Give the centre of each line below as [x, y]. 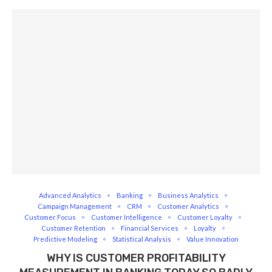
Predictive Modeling [65, 239]
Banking [129, 195]
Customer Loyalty [205, 217]
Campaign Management [75, 206]
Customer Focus [50, 217]
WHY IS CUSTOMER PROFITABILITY [136, 258]
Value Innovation [212, 239]
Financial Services [149, 228]
